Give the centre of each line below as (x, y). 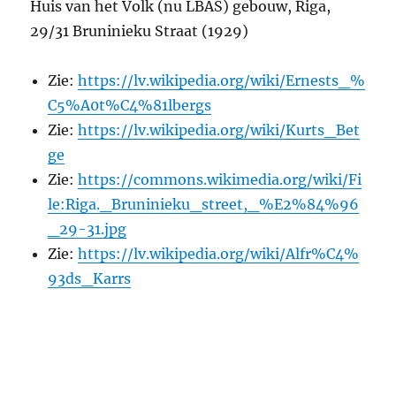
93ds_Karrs (90, 278)
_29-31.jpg (88, 229)
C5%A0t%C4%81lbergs (130, 105)
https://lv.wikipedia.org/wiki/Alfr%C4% (219, 254)
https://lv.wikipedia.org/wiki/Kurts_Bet (219, 130)
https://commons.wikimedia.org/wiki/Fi (220, 179)
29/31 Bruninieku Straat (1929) (140, 31)
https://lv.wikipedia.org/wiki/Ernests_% (222, 80)
